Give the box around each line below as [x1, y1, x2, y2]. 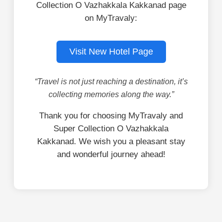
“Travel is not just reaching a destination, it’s [34, 77, 188, 86]
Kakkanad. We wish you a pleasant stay [37, 136, 185, 146]
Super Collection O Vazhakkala [54, 123, 168, 133]
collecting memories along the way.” [48, 90, 174, 99]
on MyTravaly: [85, 13, 137, 23]
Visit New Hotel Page [69, 46, 153, 56]
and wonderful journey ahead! [56, 149, 166, 159]
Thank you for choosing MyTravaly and [39, 111, 183, 120]
